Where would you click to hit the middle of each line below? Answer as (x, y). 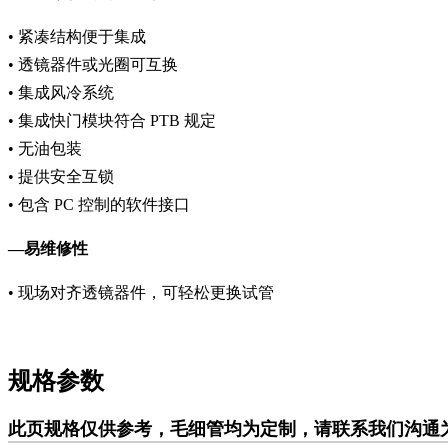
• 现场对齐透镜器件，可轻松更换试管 (141, 293)
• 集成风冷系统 (61, 93)
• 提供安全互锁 (61, 177)
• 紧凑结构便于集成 (77, 37)
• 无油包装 (45, 149)
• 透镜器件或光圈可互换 (93, 65)
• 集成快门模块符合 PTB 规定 (112, 121)
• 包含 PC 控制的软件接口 (99, 205)
